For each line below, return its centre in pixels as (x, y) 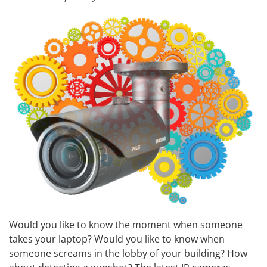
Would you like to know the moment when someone (126, 224)
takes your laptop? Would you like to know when (117, 239)
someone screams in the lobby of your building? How (128, 253)
